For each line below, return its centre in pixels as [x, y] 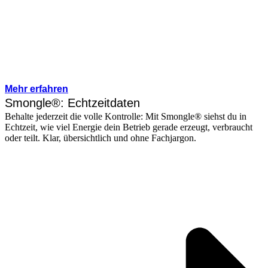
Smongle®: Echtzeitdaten [72, 103]
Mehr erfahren [36, 89]
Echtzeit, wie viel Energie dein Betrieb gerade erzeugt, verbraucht [129, 127]
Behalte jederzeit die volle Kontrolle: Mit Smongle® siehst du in [126, 116]
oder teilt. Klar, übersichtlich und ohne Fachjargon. [100, 138]
